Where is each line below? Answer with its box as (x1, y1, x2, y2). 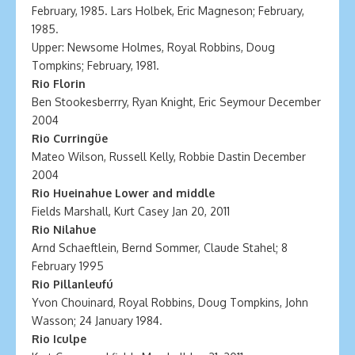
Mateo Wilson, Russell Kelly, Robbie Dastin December (32, 150, 306, 163)
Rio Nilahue (32, 223, 96, 236)
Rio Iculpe (32, 332, 86, 345)
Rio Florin (32, 77, 86, 90)
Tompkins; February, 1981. (32, 59, 159, 72)
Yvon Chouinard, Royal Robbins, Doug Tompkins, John (32, 296, 308, 309)
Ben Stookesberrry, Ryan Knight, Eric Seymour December (32, 95, 321, 109)
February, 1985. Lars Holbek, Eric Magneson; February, (32, 4, 304, 17)
